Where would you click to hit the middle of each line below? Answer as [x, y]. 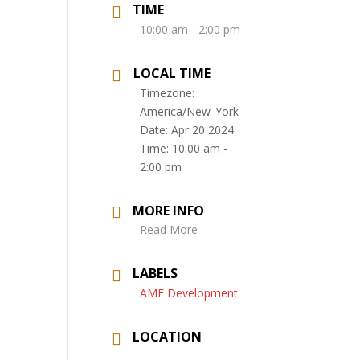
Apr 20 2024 [202, 129]
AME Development [189, 293]
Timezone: [167, 92]
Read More [169, 230]
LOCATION [167, 337]
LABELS [155, 274]
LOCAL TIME [172, 73]
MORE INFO [168, 210]
